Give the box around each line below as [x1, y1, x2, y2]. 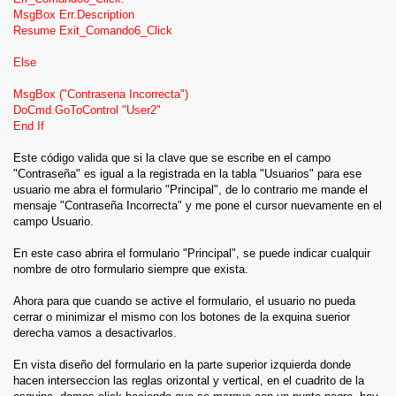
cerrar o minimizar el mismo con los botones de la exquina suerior [13, 310, 350, 324]
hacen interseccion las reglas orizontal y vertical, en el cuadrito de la [13, 374, 364, 387]
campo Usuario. [13, 215, 94, 228]
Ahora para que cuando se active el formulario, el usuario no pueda [13, 294, 355, 308]
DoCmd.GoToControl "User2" [13, 103, 161, 117]
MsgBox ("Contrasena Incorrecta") [13, 88, 188, 101]
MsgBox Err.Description [13, 8, 134, 21]
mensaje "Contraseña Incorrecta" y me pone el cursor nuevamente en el [13, 199, 382, 212]
